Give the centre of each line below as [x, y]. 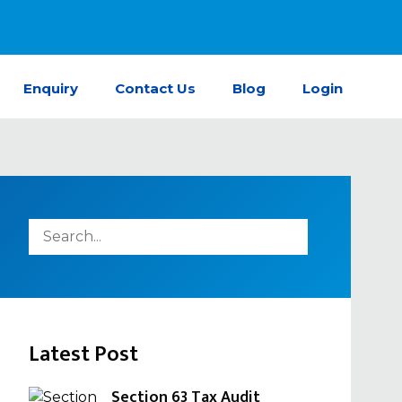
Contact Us [155, 88]
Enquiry [50, 88]
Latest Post [83, 354]
